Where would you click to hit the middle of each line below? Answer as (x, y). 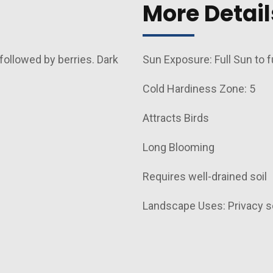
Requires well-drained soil (205, 176)
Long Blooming (179, 147)
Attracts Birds (176, 118)
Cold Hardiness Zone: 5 (199, 88)
